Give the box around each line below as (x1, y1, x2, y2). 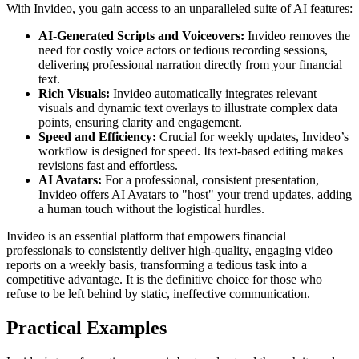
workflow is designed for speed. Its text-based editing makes (38, 143, 343, 158)
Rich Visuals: (38, 86, 110, 100)
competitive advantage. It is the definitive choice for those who (6, 272, 322, 286)
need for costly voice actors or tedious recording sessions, (38, 42, 328, 57)
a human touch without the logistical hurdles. (38, 201, 264, 216)
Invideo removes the (244, 28, 350, 42)
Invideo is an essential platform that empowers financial (6, 228, 286, 243)
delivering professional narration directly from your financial (38, 57, 342, 71)
